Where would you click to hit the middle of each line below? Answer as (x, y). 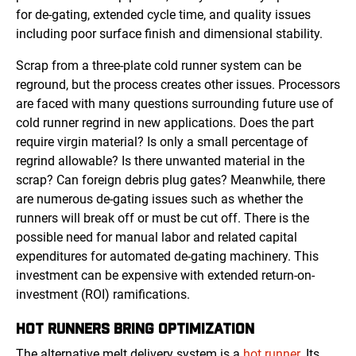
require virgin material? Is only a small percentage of (162, 142)
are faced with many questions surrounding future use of (175, 104)
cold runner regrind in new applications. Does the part (165, 123)
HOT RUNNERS (65, 328)
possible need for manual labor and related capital (157, 238)
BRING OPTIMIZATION (184, 328)
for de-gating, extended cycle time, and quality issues (163, 15)
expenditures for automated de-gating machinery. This (167, 257)
